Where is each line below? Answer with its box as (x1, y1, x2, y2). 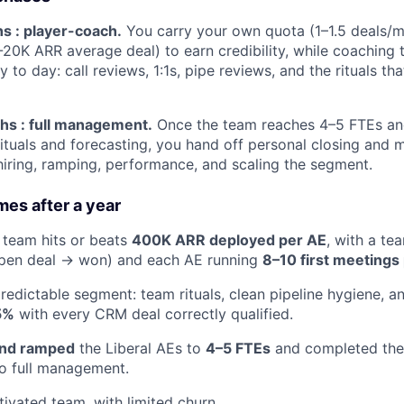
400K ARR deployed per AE (132, 231, 326, 250)
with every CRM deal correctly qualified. (14, 305, 293, 324)
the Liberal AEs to (75, 339, 206, 358)
